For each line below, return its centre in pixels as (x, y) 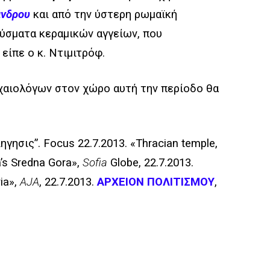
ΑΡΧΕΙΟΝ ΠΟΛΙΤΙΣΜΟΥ (156, 182)
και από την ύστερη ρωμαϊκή (104, 14)
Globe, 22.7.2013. (152, 163)
